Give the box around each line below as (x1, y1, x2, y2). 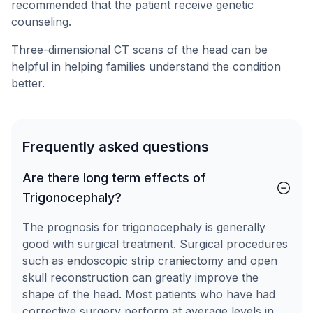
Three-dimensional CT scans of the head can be (11, 43, 268, 57)
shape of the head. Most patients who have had (22, 287, 275, 301)
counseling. (11, 15, 71, 29)
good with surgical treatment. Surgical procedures (22, 237, 288, 251)
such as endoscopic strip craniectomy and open (22, 254, 277, 268)
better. (11, 76, 45, 90)
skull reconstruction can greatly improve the (22, 270, 259, 284)
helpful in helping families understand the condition (11, 59, 281, 73)
